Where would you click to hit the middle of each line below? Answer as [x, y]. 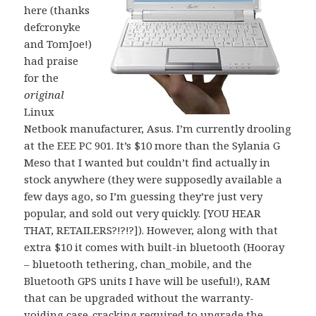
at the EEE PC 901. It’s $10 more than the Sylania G [152, 145]
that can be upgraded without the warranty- [139, 297]
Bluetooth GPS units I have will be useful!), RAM [147, 280]
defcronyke [53, 26]
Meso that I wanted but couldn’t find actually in [147, 162]
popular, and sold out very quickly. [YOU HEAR [143, 213]
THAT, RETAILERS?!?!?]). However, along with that [151, 230]
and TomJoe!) [58, 43]
